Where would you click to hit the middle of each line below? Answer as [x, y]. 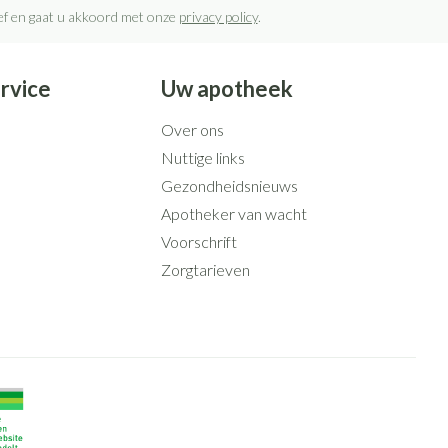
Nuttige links [202, 157]
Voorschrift [198, 241]
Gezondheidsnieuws [229, 185]
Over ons [192, 129]
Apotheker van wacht [233, 213]
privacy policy [218, 16]
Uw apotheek [226, 88]
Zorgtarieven [205, 269]
